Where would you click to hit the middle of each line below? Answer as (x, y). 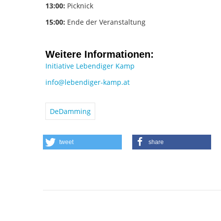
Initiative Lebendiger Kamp (90, 66)
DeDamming (70, 111)
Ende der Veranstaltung (105, 22)
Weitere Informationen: (100, 55)
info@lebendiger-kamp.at (88, 82)
